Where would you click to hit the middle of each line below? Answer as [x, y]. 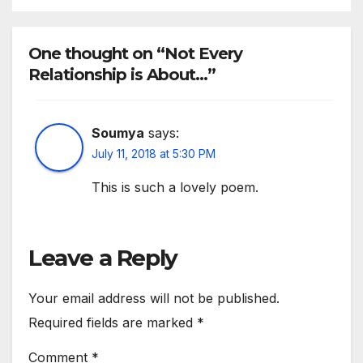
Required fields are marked [113, 323]
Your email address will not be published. [154, 299]
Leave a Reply [103, 257]
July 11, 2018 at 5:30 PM [154, 153]
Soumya [118, 132]
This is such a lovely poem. [175, 187]
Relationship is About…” [122, 74]
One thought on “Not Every [135, 53]
